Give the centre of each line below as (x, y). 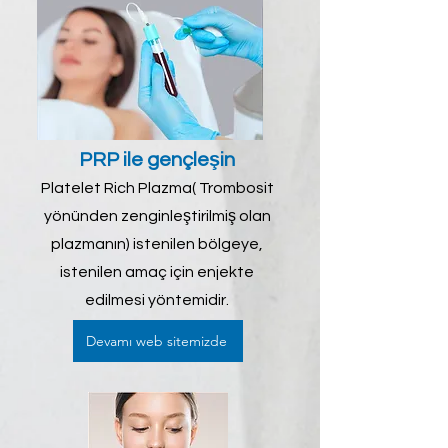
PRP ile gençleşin (157, 160)
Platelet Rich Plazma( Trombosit (157, 188)
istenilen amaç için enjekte (157, 272)
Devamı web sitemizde (156, 341)
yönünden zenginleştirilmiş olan (157, 216)
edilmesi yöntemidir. (157, 300)
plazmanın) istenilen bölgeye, (157, 244)
